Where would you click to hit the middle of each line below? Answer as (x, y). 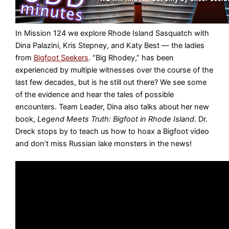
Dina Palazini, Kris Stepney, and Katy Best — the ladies (110, 45)
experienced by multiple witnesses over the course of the (114, 70)
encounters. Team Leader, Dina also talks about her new (112, 107)
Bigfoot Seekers (61, 58)
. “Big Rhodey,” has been (131, 58)
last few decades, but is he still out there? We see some (111, 82)
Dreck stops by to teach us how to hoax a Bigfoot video (112, 131)
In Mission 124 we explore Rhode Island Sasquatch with (112, 33)
